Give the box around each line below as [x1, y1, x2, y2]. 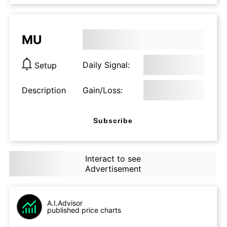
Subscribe [93, 116, 133, 125]
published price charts [47, 206, 121, 214]
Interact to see [85, 154, 141, 164]
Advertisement [85, 164, 141, 174]
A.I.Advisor [47, 199, 83, 207]
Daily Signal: [83, 60, 130, 70]
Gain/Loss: [83, 85, 123, 95]
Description [22, 85, 66, 95]
